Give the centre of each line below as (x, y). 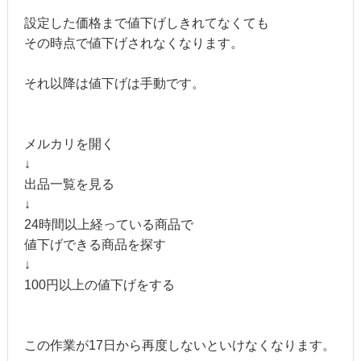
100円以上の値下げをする (99, 284)
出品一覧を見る (69, 184)
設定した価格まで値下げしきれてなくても (146, 23)
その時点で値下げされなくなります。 (133, 43)
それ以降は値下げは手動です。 (114, 83)
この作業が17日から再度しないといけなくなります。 (179, 345)
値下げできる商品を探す (95, 244)
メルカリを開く (69, 143)
